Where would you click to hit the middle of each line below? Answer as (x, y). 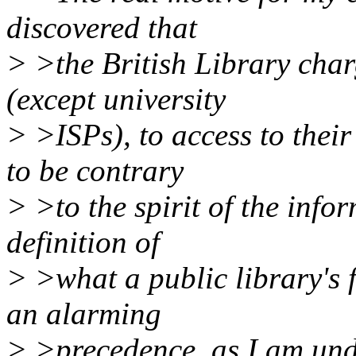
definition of (83, 242)
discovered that (102, 28)
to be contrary (95, 171)
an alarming (84, 314)
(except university (116, 99)
